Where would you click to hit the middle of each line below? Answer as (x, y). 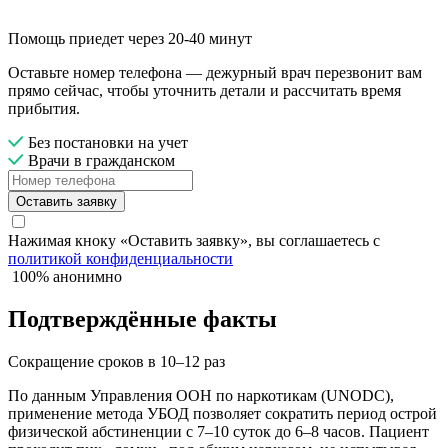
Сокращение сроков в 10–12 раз (116, 362)
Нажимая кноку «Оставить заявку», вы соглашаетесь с (194, 241)
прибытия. (44, 109)
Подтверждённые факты (142, 319)
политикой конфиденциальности (120, 259)
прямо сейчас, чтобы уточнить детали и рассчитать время (204, 91)
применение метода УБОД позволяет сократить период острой (222, 414)
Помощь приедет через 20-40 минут (130, 39)
